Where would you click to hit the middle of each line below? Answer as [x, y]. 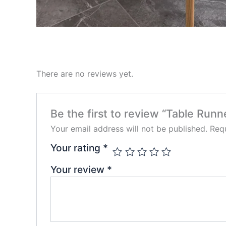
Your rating [76, 148]
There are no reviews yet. [85, 73]
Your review [78, 169]
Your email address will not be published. [129, 128]
